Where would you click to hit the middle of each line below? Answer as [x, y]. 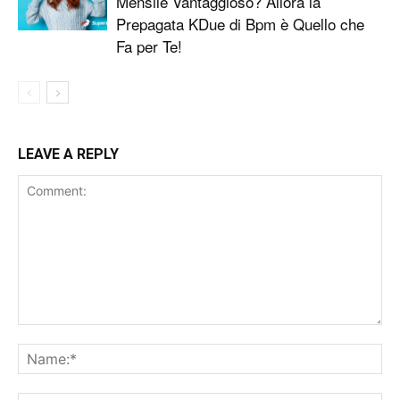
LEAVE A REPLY [68, 154]
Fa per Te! [149, 46]
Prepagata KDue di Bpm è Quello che [240, 23]
